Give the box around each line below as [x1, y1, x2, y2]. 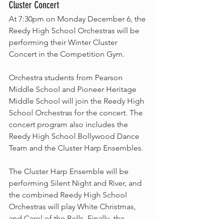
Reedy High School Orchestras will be [9, 26, 141, 35]
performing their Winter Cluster [9, 38, 119, 47]
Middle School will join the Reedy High [9, 96, 146, 106]
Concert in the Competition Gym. [9, 49, 127, 59]
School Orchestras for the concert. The [9, 108, 145, 117]
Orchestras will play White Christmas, [9, 202, 138, 211]
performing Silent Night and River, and [9, 178, 144, 188]
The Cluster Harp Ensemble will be [9, 167, 131, 176]
